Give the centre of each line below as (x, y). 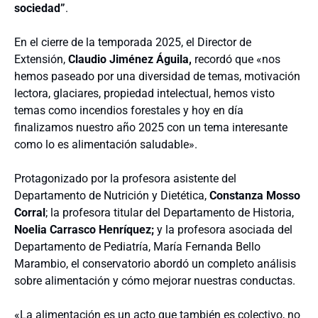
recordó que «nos (237, 59)
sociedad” (40, 8)
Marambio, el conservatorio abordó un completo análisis (155, 264)
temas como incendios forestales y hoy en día (129, 110)
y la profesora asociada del (223, 230)
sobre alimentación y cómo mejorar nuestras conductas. (155, 281)
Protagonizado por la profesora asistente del (125, 179)
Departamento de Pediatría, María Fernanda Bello (137, 247)
